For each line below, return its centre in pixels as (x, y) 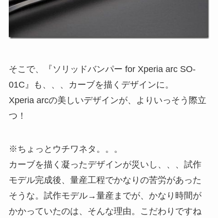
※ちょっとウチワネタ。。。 (65, 149)
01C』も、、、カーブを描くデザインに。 (91, 85)
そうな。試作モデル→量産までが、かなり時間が (105, 195)
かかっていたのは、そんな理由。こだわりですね (105, 211)
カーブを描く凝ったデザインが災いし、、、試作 (105, 164)
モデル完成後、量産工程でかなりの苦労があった (105, 180)
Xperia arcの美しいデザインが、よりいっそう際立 (107, 100)
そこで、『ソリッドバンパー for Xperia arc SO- (102, 69)
